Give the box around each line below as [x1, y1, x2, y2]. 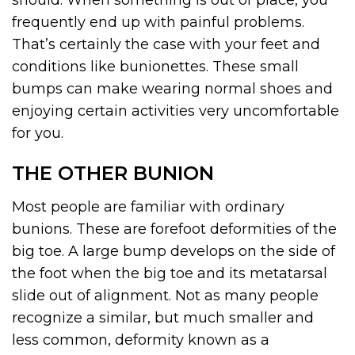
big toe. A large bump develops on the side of [12, 242, 335, 261]
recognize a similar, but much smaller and [12, 309, 314, 327]
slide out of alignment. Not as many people [12, 287, 319, 305]
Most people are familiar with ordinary [12, 198, 284, 216]
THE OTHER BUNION [12, 162, 214, 185]
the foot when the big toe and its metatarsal [12, 265, 327, 283]
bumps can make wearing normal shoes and [12, 80, 333, 98]
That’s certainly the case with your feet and [12, 36, 320, 54]
